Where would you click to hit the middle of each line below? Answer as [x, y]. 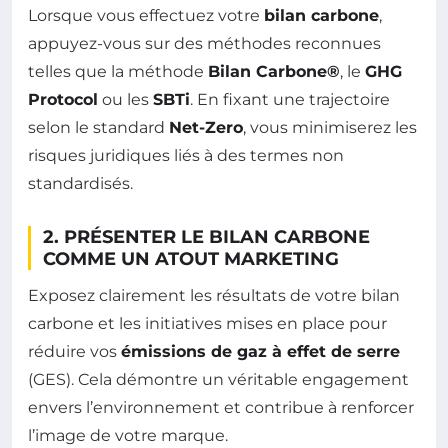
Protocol [63, 99]
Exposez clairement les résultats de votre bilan [214, 295]
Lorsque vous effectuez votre [146, 15]
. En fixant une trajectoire [290, 99]
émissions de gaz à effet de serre [260, 351]
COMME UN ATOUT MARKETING [191, 258]
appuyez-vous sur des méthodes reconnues [204, 43]
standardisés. [80, 183]
